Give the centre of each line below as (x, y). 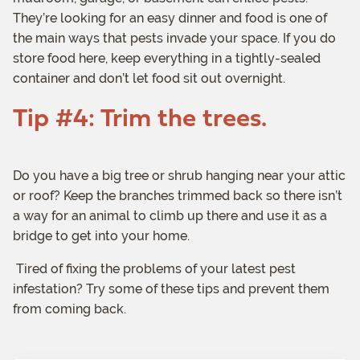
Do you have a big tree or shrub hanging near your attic (179, 176)
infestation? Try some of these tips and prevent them (171, 289)
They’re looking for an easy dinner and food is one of (170, 18)
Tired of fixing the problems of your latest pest (156, 269)
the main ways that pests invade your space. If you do (174, 39)
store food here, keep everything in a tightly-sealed (167, 59)
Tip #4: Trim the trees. (140, 117)
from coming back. (73, 309)
